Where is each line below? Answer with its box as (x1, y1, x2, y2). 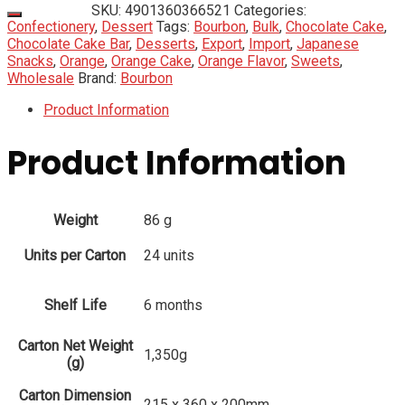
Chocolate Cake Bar (7, 35, 129, 53)
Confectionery (7, 18, 95, 36)
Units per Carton (24, 247, 126, 265)
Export (202, 35, 242, 53)
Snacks (7, 52, 53, 71)
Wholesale (7, 70, 74, 88)
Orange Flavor (198, 52, 285, 71)
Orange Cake (111, 52, 192, 71)
